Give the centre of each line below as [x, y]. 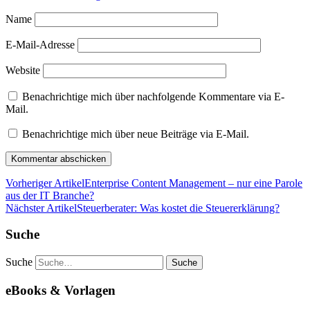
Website [23, 70]
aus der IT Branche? [50, 195]
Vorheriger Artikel [45, 183]
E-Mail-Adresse [40, 44]
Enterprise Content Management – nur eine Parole [193, 183]
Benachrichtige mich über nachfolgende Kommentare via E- [153, 96]
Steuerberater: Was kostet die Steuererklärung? [178, 208]
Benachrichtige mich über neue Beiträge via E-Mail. [136, 134]
